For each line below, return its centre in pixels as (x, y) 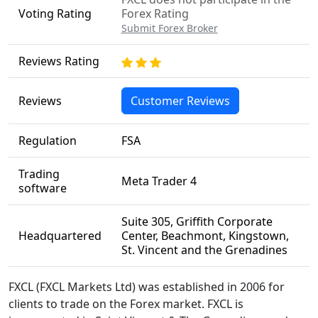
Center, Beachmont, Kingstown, (205, 236)
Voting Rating (55, 13)
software (42, 188)
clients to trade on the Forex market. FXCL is (126, 304)
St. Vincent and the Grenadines (204, 250)
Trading (39, 174)
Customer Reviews (180, 101)
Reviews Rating (59, 61)
